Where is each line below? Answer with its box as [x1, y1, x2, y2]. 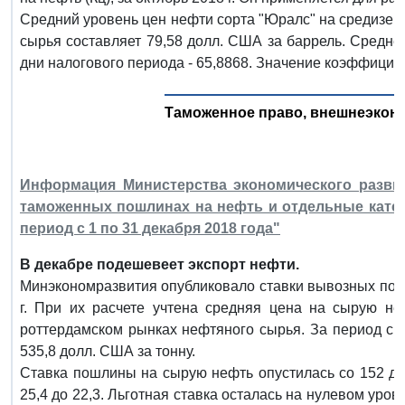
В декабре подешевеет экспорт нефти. [20, 256, 299, 272]
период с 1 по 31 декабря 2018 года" [20, 220, 280, 236]
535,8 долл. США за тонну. [20, 343, 195, 359]
